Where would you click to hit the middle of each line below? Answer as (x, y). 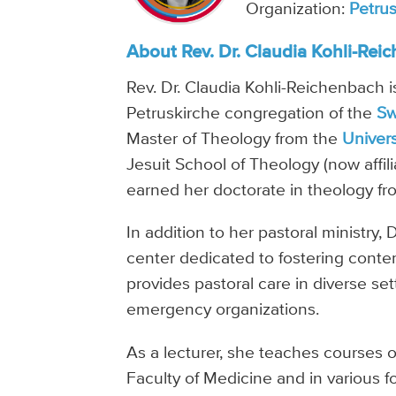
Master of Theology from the (235, 140)
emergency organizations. (223, 310)
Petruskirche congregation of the (252, 114)
